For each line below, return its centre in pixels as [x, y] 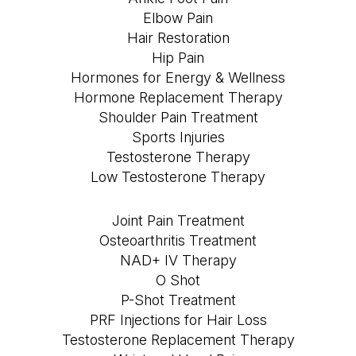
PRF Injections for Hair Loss [178, 320]
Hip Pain [178, 58]
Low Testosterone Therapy [178, 177]
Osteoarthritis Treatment [178, 241]
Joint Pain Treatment [178, 221]
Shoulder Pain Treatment [178, 118]
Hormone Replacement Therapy [178, 98]
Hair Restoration [178, 38]
